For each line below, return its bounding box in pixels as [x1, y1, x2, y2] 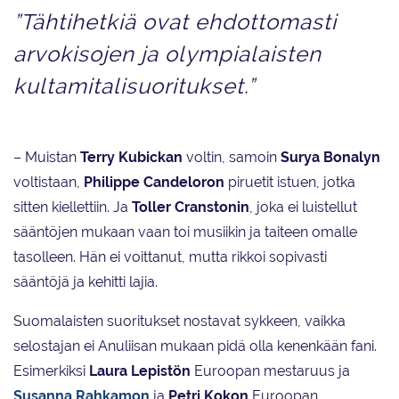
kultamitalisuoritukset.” [13, 74, 255, 99]
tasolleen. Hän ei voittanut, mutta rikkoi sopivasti [13, 248, 327, 266]
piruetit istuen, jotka [224, 174, 355, 191]
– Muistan [13, 149, 80, 167]
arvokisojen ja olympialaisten [13, 42, 322, 67]
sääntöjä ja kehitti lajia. [13, 273, 158, 291]
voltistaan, [13, 174, 84, 191]
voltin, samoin [183, 149, 281, 167]
